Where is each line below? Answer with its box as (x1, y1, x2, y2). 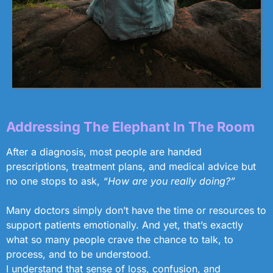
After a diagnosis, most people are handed (6, 145, 202, 158)
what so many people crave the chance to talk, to (6, 233, 233, 246)
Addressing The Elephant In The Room (6, 118, 255, 135)
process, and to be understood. (6, 247, 151, 260)
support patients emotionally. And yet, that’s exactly (6, 218, 243, 231)
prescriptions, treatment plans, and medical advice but (6, 160, 256, 172)
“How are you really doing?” (103, 174, 235, 187)
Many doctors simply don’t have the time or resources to (6, 204, 266, 216)
